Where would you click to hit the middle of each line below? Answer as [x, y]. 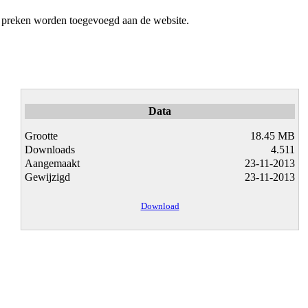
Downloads [50, 150]
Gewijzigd [47, 177]
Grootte [41, 136]
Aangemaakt [52, 164]
